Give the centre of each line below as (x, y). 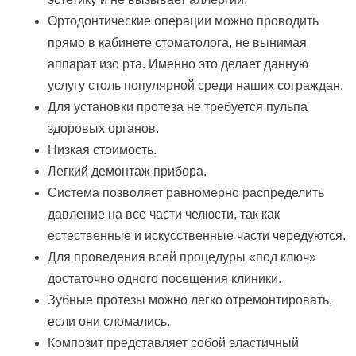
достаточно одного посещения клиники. (164, 278)
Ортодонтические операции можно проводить (183, 21)
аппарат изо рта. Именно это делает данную (178, 64)
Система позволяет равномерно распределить (186, 192)
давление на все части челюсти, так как (164, 214)
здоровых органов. (103, 128)
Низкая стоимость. (102, 149)
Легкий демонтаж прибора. (127, 171)
